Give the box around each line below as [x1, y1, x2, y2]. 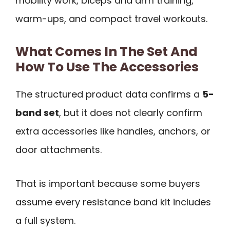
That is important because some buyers [15, 177, 200, 190]
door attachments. [15, 143, 102, 156]
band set [15, 106, 59, 119]
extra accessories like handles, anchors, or [15, 124, 210, 138]
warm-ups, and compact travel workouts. [15, 12, 207, 26]
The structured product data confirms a [15, 87, 202, 101]
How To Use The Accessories [15, 57, 199, 76]
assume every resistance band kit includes [15, 196, 211, 209]
